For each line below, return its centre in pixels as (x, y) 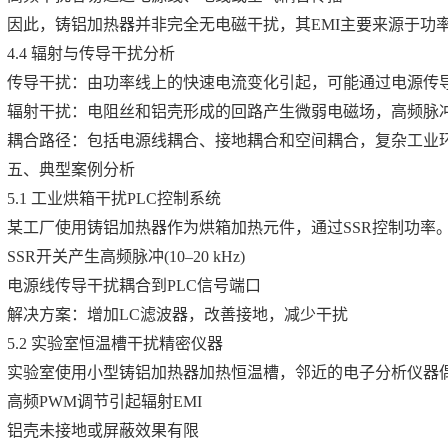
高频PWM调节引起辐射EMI (104, 401)
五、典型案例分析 (71, 169)
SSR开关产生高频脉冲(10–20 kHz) (126, 256)
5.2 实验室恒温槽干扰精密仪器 (115, 343)
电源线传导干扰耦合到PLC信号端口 (134, 285)
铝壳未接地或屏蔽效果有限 (103, 430)
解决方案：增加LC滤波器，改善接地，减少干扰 (177, 314)
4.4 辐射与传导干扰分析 (91, 53)
